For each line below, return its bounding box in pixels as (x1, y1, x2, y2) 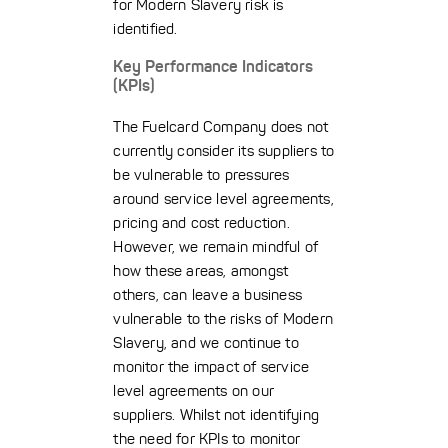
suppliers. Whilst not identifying (113, 405, 319, 425)
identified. (113, 19, 178, 39)
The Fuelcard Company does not (113, 117, 329, 137)
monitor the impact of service (113, 357, 310, 377)
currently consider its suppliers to (113, 141, 335, 161)
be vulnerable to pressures (113, 165, 290, 185)
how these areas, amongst (113, 261, 289, 281)
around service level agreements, (113, 189, 334, 209)
